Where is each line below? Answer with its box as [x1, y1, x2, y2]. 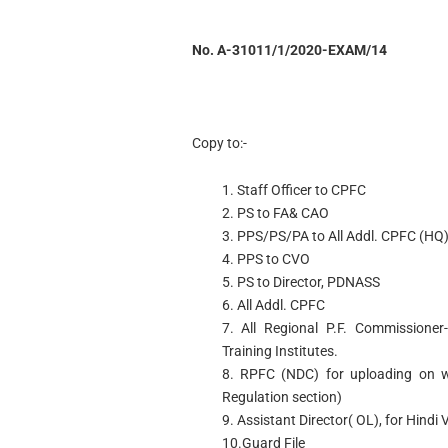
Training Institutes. [221, 342, 338, 359]
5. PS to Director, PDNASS [221, 273, 380, 290]
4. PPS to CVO [221, 250, 310, 267]
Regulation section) [221, 388, 342, 405]
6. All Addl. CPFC [221, 296, 325, 313]
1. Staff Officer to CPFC [221, 181, 366, 198]
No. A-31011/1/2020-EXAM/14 [191, 41, 387, 58]
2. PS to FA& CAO [221, 204, 329, 221]
